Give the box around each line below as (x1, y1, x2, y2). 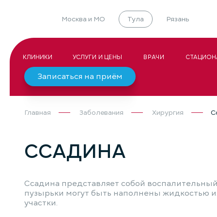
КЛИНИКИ (23, 52, 53, 62)
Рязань (166, 14, 189, 24)
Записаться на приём (37, 71, 123, 82)
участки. (24, 198, 58, 208)
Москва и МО (61, 14, 105, 24)
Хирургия (152, 108, 184, 117)
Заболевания (79, 108, 124, 117)
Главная (24, 108, 51, 117)
